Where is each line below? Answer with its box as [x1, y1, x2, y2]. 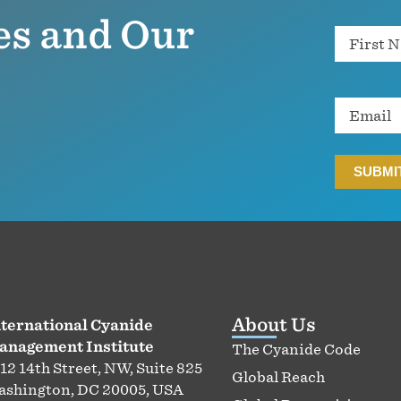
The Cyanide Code [232, 338, 362, 359]
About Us [232, 311, 317, 337]
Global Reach [232, 366, 326, 387]
